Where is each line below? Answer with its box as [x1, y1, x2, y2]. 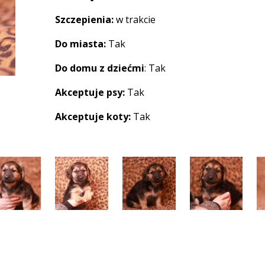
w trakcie [114, 13, 156, 26]
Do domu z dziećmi [55, 62, 145, 75]
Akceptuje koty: [55, 110, 131, 123]
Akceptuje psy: [55, 86, 125, 99]
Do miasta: [55, 37, 106, 50]
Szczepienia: [55, 13, 114, 26]
